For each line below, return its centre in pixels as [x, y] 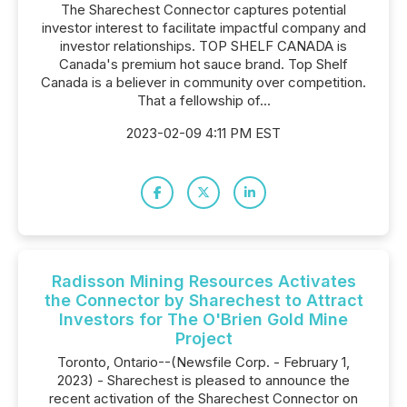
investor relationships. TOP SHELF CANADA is [203, 46]
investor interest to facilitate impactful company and [203, 28]
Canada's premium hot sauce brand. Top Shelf [203, 64]
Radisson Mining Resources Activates [203, 281]
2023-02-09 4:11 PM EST [203, 133]
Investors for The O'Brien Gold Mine [203, 319]
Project [203, 338]
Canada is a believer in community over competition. [203, 82]
